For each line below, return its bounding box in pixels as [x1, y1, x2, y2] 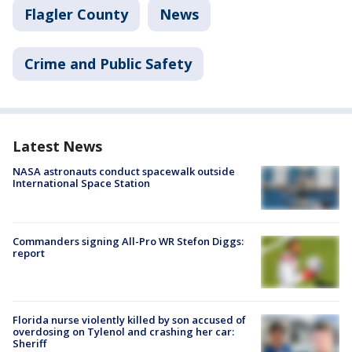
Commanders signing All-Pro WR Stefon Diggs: [13, 234, 244, 249]
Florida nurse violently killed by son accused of [13, 312, 246, 327]
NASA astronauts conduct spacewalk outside [13, 164, 235, 178]
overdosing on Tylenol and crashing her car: [13, 324, 234, 339]
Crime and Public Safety [24, 54, 192, 73]
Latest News [13, 137, 102, 156]
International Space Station [13, 176, 150, 190]
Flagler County [24, 5, 128, 24]
